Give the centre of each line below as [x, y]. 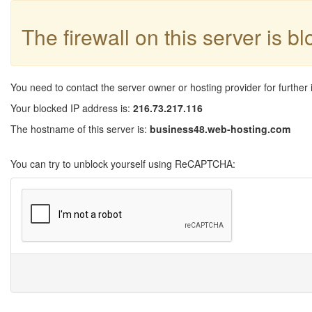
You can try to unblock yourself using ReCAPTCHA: [123, 164]
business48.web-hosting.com [220, 129]
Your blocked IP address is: [72, 108]
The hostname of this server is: [80, 129]
